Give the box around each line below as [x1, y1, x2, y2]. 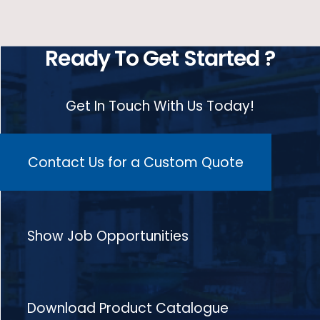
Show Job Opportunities [27, 226, 189, 246]
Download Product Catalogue [27, 299, 229, 319]
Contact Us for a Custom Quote [28, 152, 244, 172]
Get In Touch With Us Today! [66, 96, 254, 116]
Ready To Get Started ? [45, 44, 275, 74]
